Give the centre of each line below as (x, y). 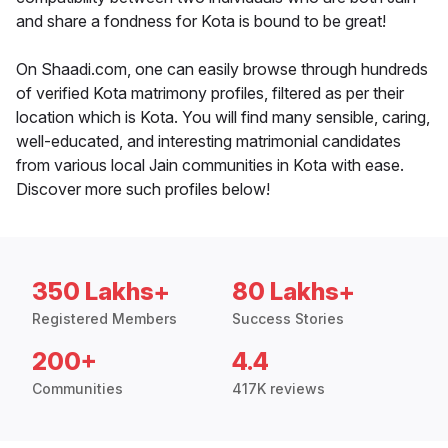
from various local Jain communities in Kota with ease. (210, 165)
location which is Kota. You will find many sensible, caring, (223, 117)
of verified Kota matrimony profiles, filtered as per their (210, 93)
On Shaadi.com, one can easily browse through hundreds (222, 69)
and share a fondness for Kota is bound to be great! (201, 21)
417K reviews (278, 389)
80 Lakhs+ (293, 292)
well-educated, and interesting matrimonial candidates (208, 141)
